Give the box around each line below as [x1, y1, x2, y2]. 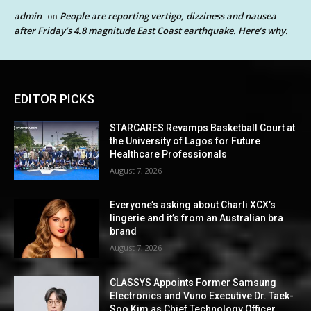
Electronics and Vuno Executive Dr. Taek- [110, 290, 294, 302]
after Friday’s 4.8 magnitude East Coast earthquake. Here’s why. [14, 24, 288, 37]
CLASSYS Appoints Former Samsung [110, 277, 277, 289]
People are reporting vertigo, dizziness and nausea [60, 9, 276, 22]
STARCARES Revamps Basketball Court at [110, 121, 296, 133]
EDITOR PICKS [14, 91, 94, 106]
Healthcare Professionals [110, 148, 228, 160]
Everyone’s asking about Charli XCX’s [110, 199, 276, 211]
